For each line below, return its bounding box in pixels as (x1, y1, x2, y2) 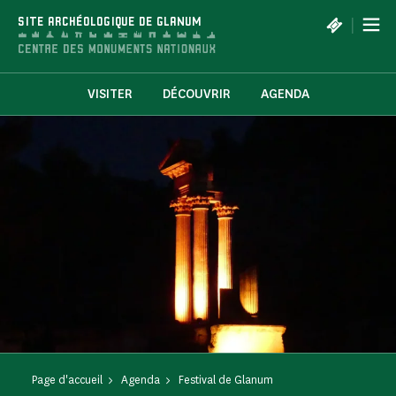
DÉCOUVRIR (162, 86, 231, 103)
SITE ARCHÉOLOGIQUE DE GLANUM (18, 16, 202, 29)
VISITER (87, 86, 133, 103)
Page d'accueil (32, 372, 103, 388)
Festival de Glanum (179, 372, 273, 388)
